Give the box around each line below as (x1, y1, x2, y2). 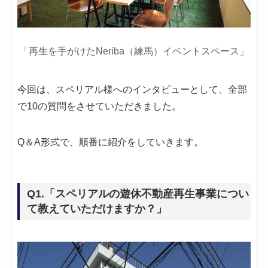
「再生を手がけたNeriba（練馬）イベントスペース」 (19, 46, 249, 57)
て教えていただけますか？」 (26, 203, 167, 215)
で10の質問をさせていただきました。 (17, 101, 181, 112)
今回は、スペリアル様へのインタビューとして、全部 (17, 84, 247, 95)
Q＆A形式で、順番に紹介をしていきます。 (17, 137, 203, 148)
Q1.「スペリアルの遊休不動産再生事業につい (26, 188, 249, 200)
